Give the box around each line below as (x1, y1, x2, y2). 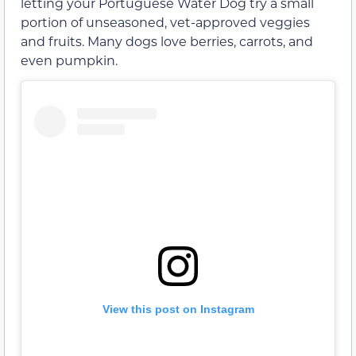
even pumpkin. (21, 52, 118, 69)
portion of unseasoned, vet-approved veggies (21, 14, 310, 31)
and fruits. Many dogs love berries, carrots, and (21, 33, 313, 50)
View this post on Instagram (102, 303, 254, 316)
